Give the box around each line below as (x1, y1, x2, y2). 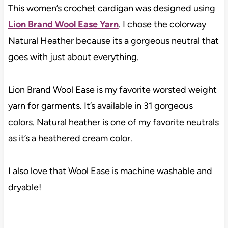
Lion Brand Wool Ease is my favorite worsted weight (8, 83, 217, 95)
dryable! (8, 181, 41, 193)
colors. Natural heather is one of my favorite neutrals (8, 116, 219, 128)
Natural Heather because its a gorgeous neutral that (8, 35, 219, 46)
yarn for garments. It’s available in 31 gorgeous (8, 100, 193, 111)
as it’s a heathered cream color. (8, 132, 132, 144)
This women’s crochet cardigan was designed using (8, 2, 215, 14)
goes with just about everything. (8, 51, 139, 63)
